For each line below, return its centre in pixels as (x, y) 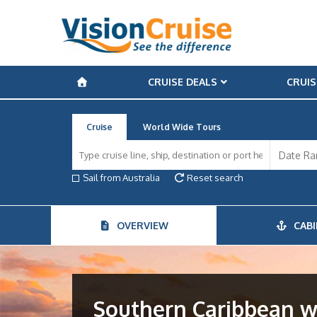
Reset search (214, 178)
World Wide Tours (182, 127)
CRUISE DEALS (182, 82)
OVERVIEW (140, 225)
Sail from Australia (121, 178)
